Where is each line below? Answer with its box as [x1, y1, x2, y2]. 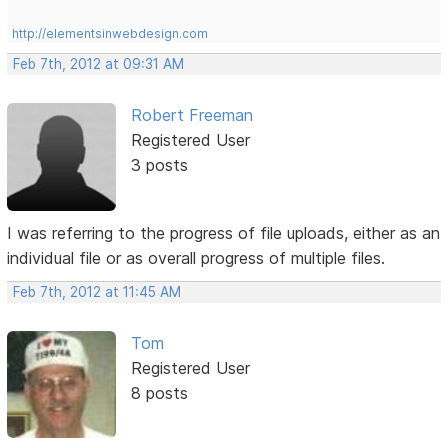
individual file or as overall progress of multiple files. [7, 248, 386, 269]
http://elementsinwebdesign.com [12, 26, 209, 42]
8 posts [130, 383, 188, 404]
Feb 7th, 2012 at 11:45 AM [13, 284, 182, 301]
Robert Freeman [130, 105, 253, 126]
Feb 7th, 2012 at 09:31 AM [13, 56, 185, 73]
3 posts [130, 155, 188, 176]
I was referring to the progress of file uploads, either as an [7, 223, 441, 244]
